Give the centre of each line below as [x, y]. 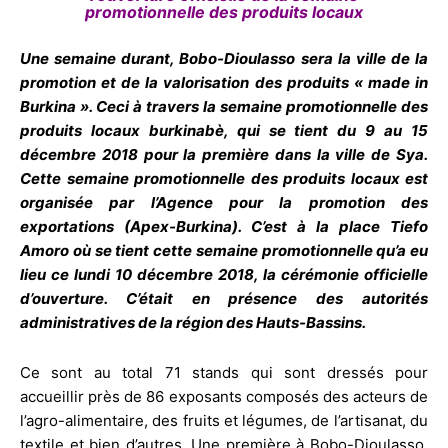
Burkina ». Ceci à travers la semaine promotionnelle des [224, 107]
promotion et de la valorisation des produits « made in [224, 83]
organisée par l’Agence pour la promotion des [224, 203]
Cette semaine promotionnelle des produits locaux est [224, 179]
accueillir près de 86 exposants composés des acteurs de [224, 397]
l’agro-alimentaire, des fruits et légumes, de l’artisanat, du [224, 421]
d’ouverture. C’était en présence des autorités [224, 299]
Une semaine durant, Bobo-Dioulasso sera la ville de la [224, 59]
